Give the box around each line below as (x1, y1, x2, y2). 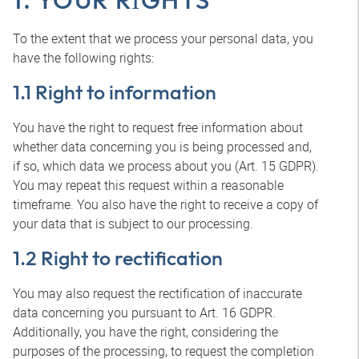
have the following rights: (13, 49, 154, 67)
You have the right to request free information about (13, 119, 303, 136)
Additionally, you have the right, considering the (13, 323, 278, 341)
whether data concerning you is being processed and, (13, 138, 312, 155)
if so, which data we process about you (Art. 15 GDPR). (13, 157, 319, 175)
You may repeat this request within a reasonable (13, 176, 284, 194)
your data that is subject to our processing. (13, 215, 253, 232)
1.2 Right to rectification (13, 245, 223, 271)
